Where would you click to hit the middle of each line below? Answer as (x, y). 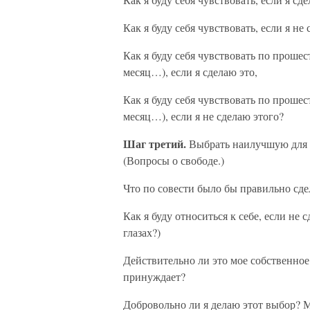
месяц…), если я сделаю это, (190, 72)
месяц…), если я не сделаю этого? (203, 116)
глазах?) (142, 232)
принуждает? (154, 276)
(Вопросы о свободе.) (174, 160)
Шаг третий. (155, 144)
